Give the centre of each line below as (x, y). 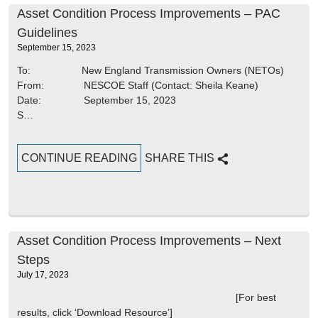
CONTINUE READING (79, 158)
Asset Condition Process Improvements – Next (149, 241)
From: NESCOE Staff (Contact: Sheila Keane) (138, 85)
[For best (147, 297)
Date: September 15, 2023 (97, 100)
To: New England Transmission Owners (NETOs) (150, 70)
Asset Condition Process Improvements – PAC (149, 13)
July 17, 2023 (43, 275)
